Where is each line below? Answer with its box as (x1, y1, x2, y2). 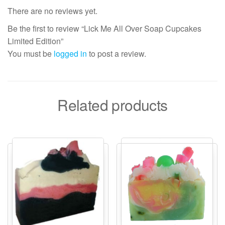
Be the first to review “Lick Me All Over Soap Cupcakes (8, 22, 201, 34)
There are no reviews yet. (8, 5, 97, 17)
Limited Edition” (8, 35, 63, 47)
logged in (54, 47, 87, 59)
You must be (8, 47, 54, 59)
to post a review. (87, 47, 146, 59)
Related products (57, 93, 168, 116)
